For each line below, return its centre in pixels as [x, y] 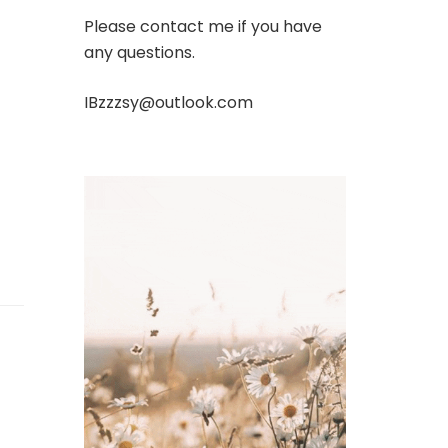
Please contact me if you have [202, 26]
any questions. [139, 52]
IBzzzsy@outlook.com [168, 102]
